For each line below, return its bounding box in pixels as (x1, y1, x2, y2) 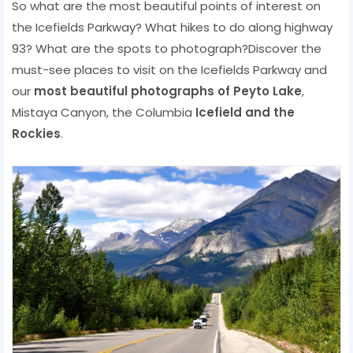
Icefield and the (195, 103, 295, 121)
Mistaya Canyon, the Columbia (12, 103, 195, 121)
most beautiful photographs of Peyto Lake (34, 82, 302, 99)
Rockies (12, 124, 61, 142)
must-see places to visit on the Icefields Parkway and (12, 61, 327, 78)
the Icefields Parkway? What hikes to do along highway (12, 18, 333, 35)
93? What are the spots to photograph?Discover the (12, 39, 321, 57)
